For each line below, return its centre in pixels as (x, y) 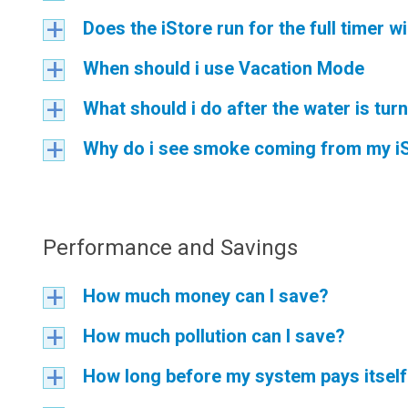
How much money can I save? (206, 296)
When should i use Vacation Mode (224, 68)
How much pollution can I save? (214, 336)
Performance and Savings (170, 248)
